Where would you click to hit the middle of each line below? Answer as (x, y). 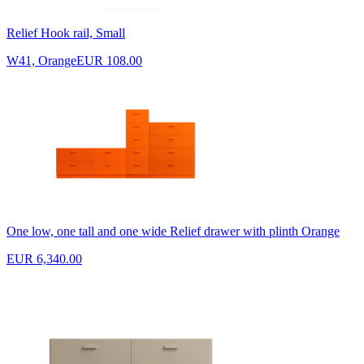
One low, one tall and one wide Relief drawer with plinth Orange (173, 232)
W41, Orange (41, 61)
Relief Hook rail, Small (66, 33)
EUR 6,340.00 (44, 259)
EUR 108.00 (109, 61)
